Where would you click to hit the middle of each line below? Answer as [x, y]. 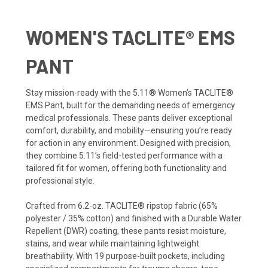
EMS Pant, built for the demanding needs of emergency [130, 105]
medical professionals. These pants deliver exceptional [129, 118]
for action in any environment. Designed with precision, [128, 143]
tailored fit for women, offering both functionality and [126, 168]
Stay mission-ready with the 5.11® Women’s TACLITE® [130, 92]
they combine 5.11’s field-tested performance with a [124, 155]
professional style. [60, 180]
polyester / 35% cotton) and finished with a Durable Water [134, 218]
